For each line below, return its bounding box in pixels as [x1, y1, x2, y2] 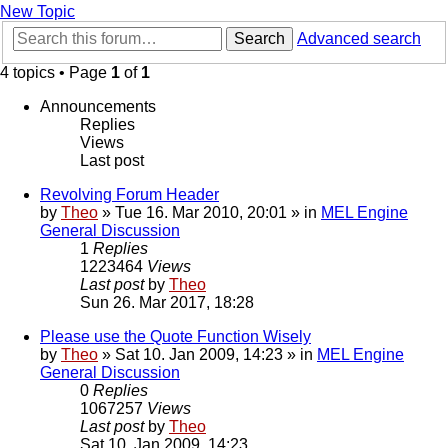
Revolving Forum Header [40, 186, 219, 204]
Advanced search [297, 30, 421, 48]
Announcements [40, 98, 156, 116]
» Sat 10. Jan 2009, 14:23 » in [98, 346, 317, 364]
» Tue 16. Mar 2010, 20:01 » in [98, 204, 321, 222]
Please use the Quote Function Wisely [40, 328, 311, 346]
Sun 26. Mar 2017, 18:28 [80, 294, 254, 312]
